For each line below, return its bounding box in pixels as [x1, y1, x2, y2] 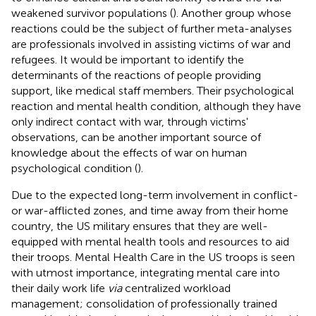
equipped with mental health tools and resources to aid [11, 234, 289, 248]
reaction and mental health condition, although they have [11, 99, 301, 113]
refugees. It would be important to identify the [11, 52, 244, 66]
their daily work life [11, 281, 108, 295]
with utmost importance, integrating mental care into [11, 265, 280, 279]
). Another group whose [173, 6, 291, 20]
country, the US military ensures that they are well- [11, 219, 268, 233]
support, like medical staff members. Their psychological [11, 83, 294, 97]
